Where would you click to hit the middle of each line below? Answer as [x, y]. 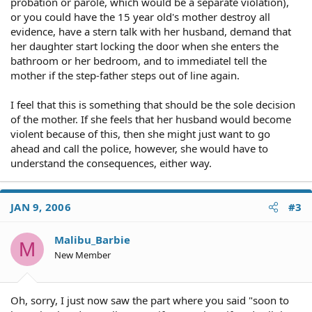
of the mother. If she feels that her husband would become [151, 119]
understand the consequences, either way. [111, 163]
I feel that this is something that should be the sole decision [153, 104]
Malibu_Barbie [92, 240]
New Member [83, 255]
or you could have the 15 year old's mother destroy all [140, 17]
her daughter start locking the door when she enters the [145, 46]
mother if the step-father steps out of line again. [125, 75]
